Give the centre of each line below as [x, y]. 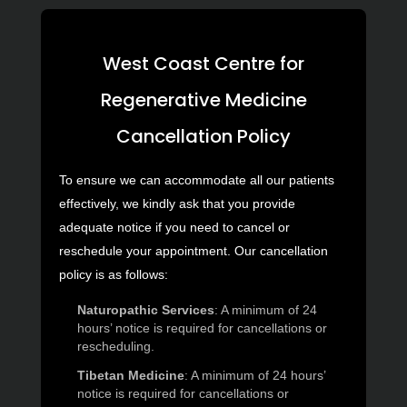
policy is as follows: [114, 275]
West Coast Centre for [203, 64]
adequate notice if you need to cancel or [174, 228]
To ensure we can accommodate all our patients [197, 180]
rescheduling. [116, 347]
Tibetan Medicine [131, 376]
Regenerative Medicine [203, 100]
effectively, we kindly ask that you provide [177, 204]
